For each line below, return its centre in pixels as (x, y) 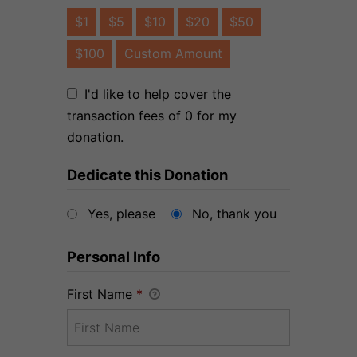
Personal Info (114, 257)
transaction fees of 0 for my (152, 116)
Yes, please (122, 214)
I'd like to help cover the (158, 94)
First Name (102, 294)
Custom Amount (173, 54)
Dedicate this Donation (147, 175)
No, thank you (234, 214)
